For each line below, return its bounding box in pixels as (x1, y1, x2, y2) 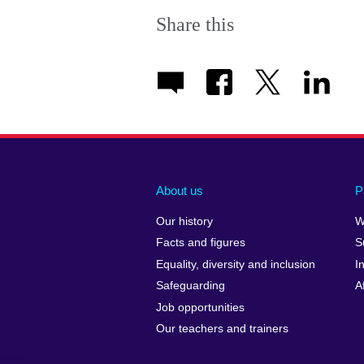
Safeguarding (156, 279, 225, 292)
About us (156, 184, 203, 198)
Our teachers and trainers (156, 322, 288, 335)
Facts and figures (156, 236, 245, 249)
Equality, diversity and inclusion (156, 258, 315, 271)
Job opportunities (156, 301, 245, 314)
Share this (156, 13, 234, 35)
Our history (156, 215, 213, 228)
